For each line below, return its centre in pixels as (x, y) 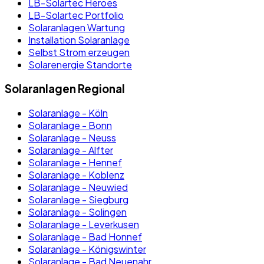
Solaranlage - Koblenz (76, 174)
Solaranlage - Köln (68, 113)
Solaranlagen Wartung (77, 28)
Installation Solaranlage (79, 40)
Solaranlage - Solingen (77, 212)
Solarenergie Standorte (80, 65)
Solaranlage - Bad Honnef (85, 236)
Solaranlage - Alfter (71, 150)
